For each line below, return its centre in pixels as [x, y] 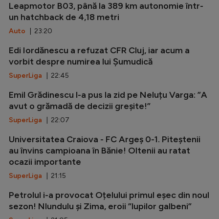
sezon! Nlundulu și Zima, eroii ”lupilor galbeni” [100, 206]
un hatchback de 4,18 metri [64, 17]
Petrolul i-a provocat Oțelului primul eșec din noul [109, 195]
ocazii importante [45, 162]
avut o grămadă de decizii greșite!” [80, 106]
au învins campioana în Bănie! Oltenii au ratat [99, 150]
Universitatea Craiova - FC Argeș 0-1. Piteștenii [105, 139]
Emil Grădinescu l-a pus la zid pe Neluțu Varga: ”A [108, 95]
